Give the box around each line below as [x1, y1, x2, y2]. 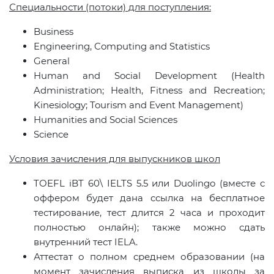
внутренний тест [34, 236, 114, 248]
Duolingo [174, 177, 216, 190]
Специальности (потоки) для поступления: [9, 1, 211, 13]
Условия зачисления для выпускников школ [9, 153, 220, 165]
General [34, 55, 70, 67]
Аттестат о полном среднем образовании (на [34, 251, 265, 263]
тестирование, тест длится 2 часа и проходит [34, 207, 265, 219]
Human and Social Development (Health [34, 70, 265, 82]
